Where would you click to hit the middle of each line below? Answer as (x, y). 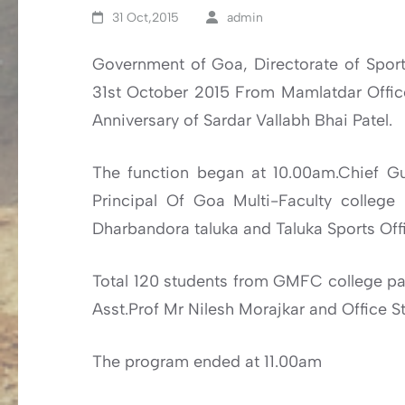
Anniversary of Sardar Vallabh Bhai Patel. (242, 120)
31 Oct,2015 (146, 18)
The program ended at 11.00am (207, 362)
